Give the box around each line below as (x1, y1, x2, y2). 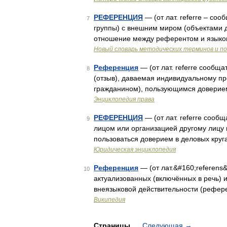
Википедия (94, 196, 125, 203)
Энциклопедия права (94, 96, 155, 103)
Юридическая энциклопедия (94, 146, 176, 153)
